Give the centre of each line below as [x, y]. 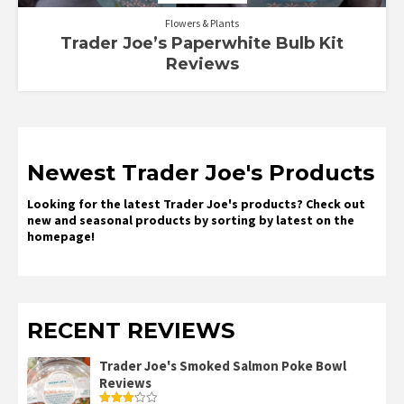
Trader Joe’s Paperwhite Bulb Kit [202, 44]
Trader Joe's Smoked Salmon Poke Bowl [223, 366]
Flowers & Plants [202, 23]
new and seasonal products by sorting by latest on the [191, 220]
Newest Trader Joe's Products [201, 173]
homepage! [61, 237]
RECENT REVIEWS [131, 331]
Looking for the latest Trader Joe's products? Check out [196, 204]
